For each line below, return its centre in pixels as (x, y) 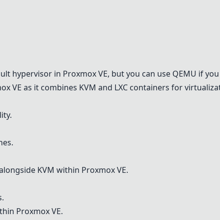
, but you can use (140, 74)
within (68, 170)
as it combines (50, 87)
